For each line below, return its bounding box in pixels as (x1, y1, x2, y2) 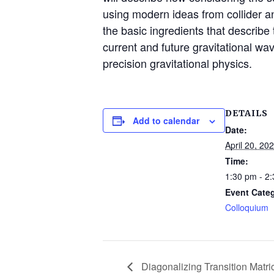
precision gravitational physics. (103, 54, 252, 71)
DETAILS (225, 107, 268, 119)
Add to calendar (133, 114, 199, 127)
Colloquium (225, 201, 268, 213)
